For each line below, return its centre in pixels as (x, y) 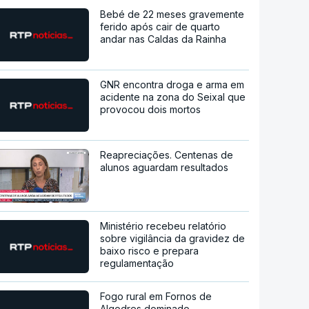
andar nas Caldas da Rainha (163, 39)
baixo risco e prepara (150, 250)
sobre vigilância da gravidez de (173, 238)
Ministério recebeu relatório (163, 226)
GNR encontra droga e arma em (172, 85)
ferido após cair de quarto (160, 27)
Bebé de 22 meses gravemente (172, 14)
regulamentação (137, 263)
